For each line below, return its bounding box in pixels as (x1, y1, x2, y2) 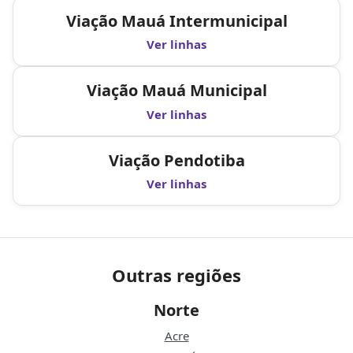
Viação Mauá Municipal (86, 80, 267, 102)
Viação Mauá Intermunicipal (65, 9, 288, 32)
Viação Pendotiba (108, 149, 245, 171)
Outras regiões (112, 263, 241, 288)
